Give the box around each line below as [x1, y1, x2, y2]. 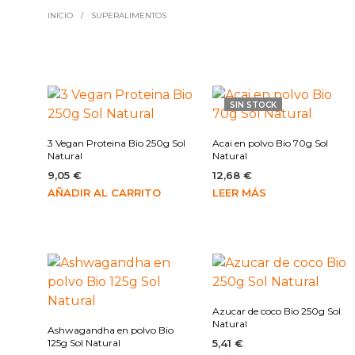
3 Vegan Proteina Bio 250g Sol [48, 137, 185, 150]
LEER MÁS [212, 186, 267, 200]
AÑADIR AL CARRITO [48, 186, 161, 200]
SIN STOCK [230, 100, 277, 111]
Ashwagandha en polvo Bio [48, 324, 174, 337]
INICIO [48, 10, 73, 21]
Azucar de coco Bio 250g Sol [212, 305, 342, 318]
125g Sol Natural [48, 337, 120, 349]
